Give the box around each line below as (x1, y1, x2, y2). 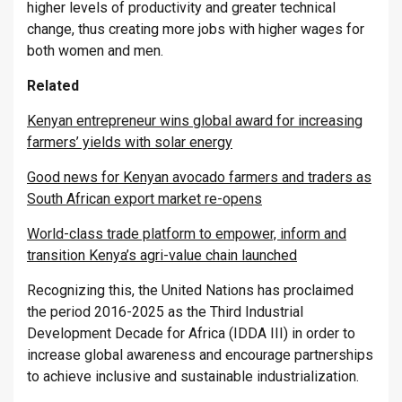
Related (27, 77, 79, 95)
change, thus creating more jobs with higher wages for (27, 21, 364, 39)
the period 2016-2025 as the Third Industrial (27, 303, 303, 321)
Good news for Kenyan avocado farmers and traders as (27, 169, 371, 187)
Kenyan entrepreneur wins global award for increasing (27, 112, 363, 130)
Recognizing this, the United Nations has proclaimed (27, 282, 354, 300)
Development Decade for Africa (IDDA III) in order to (27, 325, 355, 343)
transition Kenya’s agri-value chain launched (27, 247, 297, 265)
